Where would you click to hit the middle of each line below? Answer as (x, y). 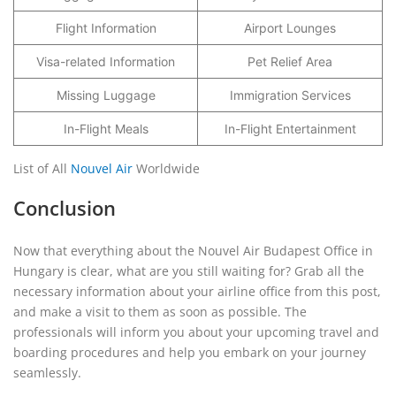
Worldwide (166, 168)
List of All (42, 168)
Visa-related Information (106, 61)
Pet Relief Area (290, 61)
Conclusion (65, 208)
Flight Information (106, 28)
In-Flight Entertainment (290, 129)
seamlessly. (49, 373)
